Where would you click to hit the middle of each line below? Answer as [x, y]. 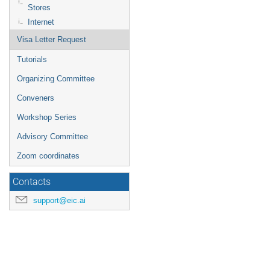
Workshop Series [47, 117]
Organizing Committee [56, 79]
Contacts [32, 182]
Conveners [36, 98]
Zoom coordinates [48, 156]
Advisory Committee [52, 137]
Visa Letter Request [52, 39]
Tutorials [32, 59]
